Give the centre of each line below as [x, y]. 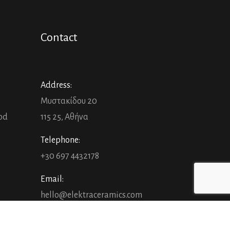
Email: [52, 179]
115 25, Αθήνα [64, 117]
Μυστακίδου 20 [69, 101]
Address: [56, 85]
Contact [59, 38]
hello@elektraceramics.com [91, 195]
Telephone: [60, 140]
